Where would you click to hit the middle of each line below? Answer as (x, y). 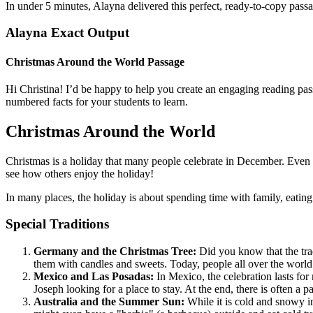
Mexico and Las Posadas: (94, 277)
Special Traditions (57, 224)
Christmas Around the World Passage (95, 61)
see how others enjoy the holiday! (80, 173)
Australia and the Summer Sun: (109, 302)
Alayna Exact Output (67, 33)
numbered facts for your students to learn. (97, 101)
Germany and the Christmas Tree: (115, 252)
